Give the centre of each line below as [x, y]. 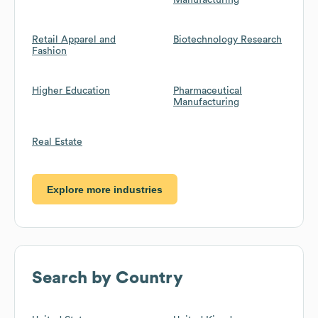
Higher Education [71, 91]
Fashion [49, 51]
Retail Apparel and [74, 40]
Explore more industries [105, 189]
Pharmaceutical [208, 91]
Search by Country [108, 279]
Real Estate [57, 142]
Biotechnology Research [227, 40]
